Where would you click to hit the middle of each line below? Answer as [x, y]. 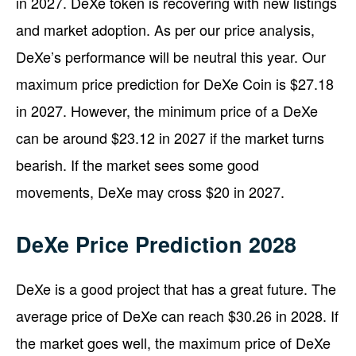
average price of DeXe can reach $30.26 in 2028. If [177, 315]
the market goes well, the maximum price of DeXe [173, 342]
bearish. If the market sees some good [137, 164]
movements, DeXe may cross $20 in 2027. [150, 191]
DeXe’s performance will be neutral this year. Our [171, 56]
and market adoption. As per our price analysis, [165, 29]
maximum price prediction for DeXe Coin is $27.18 [175, 83]
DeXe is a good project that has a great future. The [176, 288]
